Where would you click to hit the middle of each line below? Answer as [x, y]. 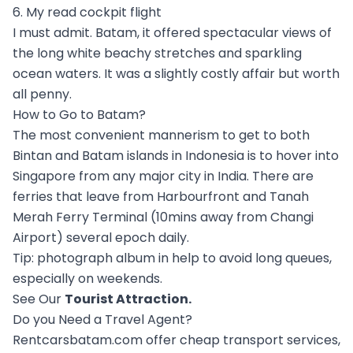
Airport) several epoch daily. [101, 237]
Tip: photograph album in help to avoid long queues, [172, 258]
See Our [39, 299]
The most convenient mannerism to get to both [161, 135]
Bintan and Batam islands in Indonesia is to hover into [176, 155]
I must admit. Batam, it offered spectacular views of [172, 32]
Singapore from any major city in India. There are [163, 176]
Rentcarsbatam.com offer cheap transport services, [176, 340]
